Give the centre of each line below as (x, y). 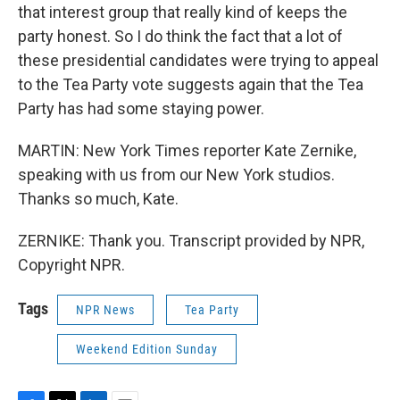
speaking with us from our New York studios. (176, 175)
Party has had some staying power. (141, 108)
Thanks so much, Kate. (98, 199)
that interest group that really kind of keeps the (183, 12)
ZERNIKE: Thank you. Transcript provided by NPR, (191, 241)
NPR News (105, 310)
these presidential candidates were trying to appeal (198, 60)
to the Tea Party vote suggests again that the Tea (191, 84)
